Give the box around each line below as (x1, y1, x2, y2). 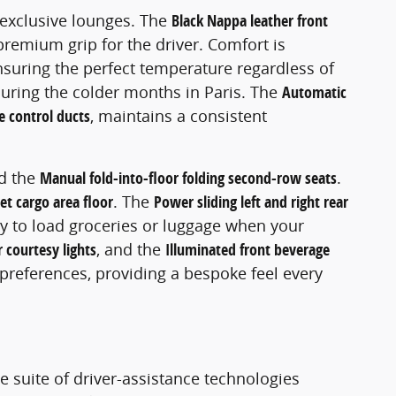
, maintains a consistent (90, 105, 267, 127)
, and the (96, 239, 165, 261)
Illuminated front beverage (165, 239, 330, 262)
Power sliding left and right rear (154, 191, 348, 214)
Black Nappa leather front (171, 10, 328, 33)
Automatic (282, 81, 346, 104)
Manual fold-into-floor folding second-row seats (40, 167, 337, 190)
